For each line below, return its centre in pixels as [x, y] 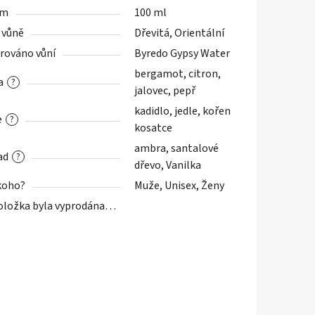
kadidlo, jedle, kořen [182, 111]
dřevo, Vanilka [167, 165]
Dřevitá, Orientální [179, 33]
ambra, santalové [176, 148]
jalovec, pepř [165, 90]
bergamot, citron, [177, 73]
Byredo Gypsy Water [182, 53]
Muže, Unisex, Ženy [179, 185]
